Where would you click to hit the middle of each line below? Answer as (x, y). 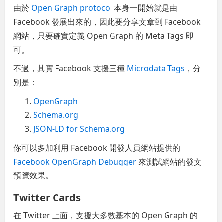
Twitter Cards (47, 198)
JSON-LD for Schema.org (79, 129)
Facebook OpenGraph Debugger (75, 162)
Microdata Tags (156, 69)
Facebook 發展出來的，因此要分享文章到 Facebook (107, 22)
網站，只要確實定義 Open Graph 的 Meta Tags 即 (104, 36)
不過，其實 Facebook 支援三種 (70, 69)
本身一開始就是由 (145, 8)
